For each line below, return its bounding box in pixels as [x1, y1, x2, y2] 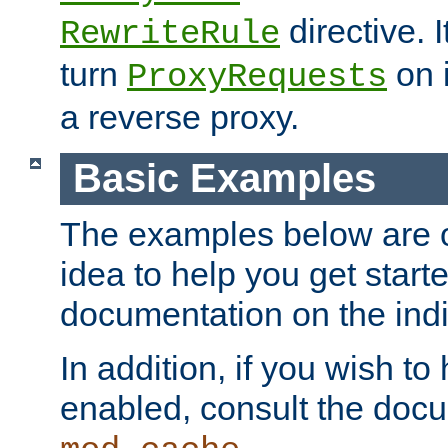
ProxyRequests [127, 58, 387, 97]
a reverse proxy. [60, 98, 299, 137]
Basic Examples [72, 156, 376, 201]
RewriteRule [60, 15, 280, 54]
